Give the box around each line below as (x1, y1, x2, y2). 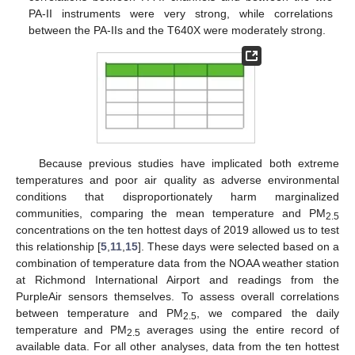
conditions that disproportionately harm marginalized (16, 189, 339, 203)
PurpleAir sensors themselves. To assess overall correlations (16, 289, 339, 303)
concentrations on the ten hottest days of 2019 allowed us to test (16, 223, 339, 236)
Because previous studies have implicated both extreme (38, 156, 339, 170)
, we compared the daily (196, 306, 340, 319)
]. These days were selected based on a (138, 239, 340, 253)
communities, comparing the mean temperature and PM (16, 206, 326, 219)
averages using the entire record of (139, 323, 339, 336)
